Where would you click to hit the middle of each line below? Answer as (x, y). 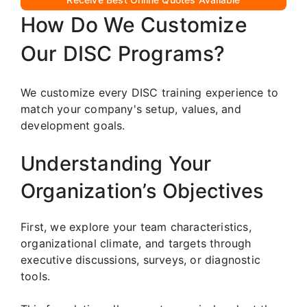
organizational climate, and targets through (136, 243)
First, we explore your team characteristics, (136, 226)
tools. (36, 276)
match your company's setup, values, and (131, 109)
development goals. (73, 125)
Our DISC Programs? (123, 53)
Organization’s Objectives (143, 191)
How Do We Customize (134, 24)
